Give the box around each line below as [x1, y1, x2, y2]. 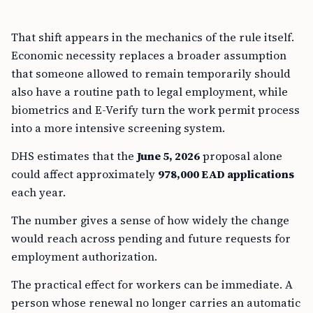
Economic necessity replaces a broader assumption [11, 48, 286, 63]
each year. [11, 184, 66, 200]
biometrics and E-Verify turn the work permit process [11, 102, 300, 117]
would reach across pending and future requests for [11, 231, 291, 246]
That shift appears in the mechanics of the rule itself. [11, 29, 294, 45]
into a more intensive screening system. [11, 120, 225, 136]
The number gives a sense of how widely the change [11, 212, 289, 228]
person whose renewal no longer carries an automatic [11, 295, 300, 310]
